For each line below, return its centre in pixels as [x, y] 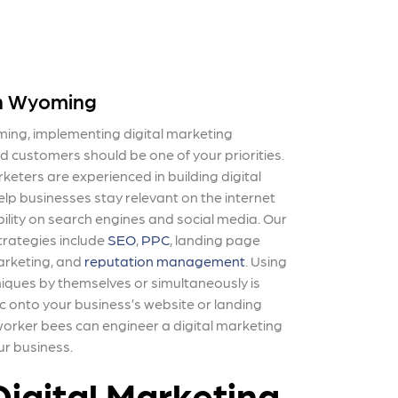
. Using [266, 260]
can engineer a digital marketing [178, 324]
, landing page [215, 239]
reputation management [165, 260]
